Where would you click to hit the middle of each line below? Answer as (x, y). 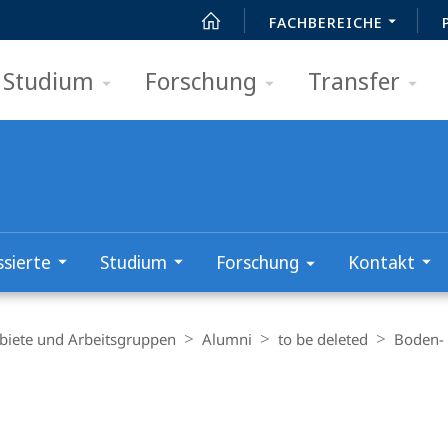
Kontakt (381, 262)
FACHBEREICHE (326, 22)
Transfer (354, 80)
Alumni (227, 339)
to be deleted (323, 339)
